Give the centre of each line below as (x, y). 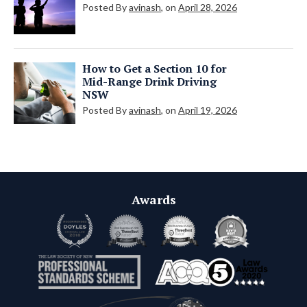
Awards (153, 200)
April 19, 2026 (208, 110)
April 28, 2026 (208, 8)
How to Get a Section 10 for (155, 69)
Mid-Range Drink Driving (149, 82)
